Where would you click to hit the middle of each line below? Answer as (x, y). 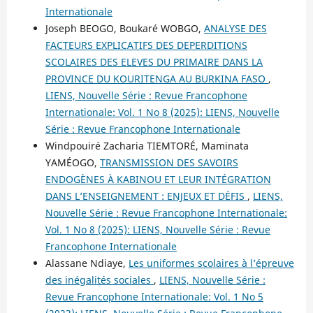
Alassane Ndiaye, (87, 263)
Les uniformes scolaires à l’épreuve (211, 263)
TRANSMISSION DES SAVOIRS (169, 162)
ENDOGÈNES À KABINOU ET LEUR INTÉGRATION (158, 179)
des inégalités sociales (99, 279)
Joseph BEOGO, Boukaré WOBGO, (124, 28)
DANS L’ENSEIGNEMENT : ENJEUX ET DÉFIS (146, 196)
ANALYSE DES (235, 28)
